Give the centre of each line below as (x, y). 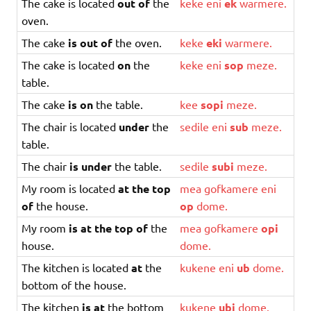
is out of (91, 42)
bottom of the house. (74, 284)
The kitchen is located (77, 267)
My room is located (70, 188)
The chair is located (70, 126)
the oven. (137, 42)
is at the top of (109, 228)
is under (91, 166)
